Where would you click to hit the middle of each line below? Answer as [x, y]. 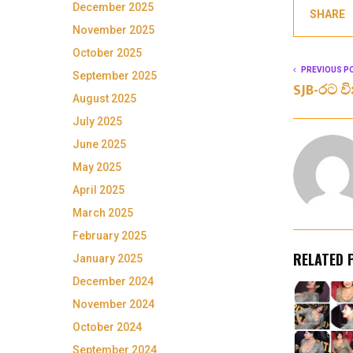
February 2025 [110, 236]
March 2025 [103, 213]
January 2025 [108, 258]
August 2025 [104, 98]
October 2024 [107, 327]
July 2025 [97, 121]
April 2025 [98, 190]
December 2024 [113, 281]
